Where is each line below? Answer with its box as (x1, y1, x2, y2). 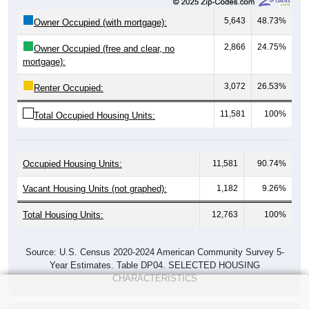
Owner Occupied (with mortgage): (34, 17, 167, 28)
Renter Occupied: (34, 82, 103, 93)
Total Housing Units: (23, 209, 103, 220)
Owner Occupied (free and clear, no (34, 43, 175, 54)
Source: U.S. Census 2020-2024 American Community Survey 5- (25, 246, 284, 257)
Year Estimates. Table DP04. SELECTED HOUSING (49, 259, 260, 270)
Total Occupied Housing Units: (34, 110, 155, 121)
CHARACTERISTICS (112, 272, 197, 283)
